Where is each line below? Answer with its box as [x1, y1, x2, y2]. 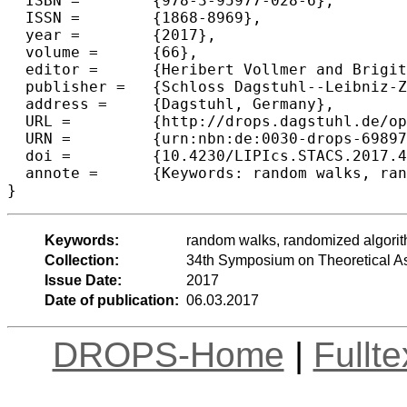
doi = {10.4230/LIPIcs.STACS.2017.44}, [7, 146, 71, 164]
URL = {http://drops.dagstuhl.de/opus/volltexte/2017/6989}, [7, 112, 71, 130]
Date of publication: [44, 292, 179, 308]
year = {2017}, [7, 25, 80, 44]
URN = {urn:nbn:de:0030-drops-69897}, [7, 129, 71, 147]
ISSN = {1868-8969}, [7, 8, 80, 26]
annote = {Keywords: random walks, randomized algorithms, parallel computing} [7, 164, 98, 182]
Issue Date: [44, 272, 122, 288]
